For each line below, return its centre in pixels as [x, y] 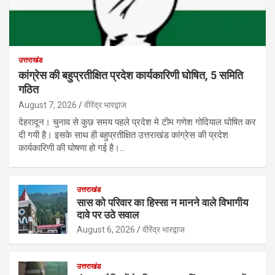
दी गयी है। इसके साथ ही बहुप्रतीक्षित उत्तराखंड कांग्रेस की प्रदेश [123, 135]
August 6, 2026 [106, 229]
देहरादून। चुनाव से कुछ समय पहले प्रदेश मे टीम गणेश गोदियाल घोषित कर [137, 122]
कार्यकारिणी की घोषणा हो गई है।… [72, 148]
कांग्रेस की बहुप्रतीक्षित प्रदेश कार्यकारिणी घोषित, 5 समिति [131, 75]
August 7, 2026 [48, 105]
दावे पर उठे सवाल [108, 215]
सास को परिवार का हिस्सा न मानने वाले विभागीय [162, 202]
